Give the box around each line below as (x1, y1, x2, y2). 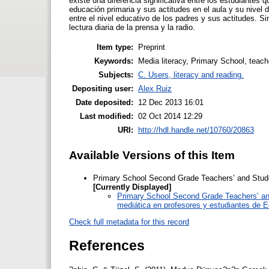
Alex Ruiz (138, 83, 172, 93)
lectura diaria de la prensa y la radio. (69, 22, 195, 32)
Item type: (97, 42, 133, 52)
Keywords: (94, 56, 133, 65)
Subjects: (98, 70, 133, 79)
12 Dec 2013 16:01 (138, 97, 204, 107)
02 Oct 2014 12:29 (138, 111, 202, 121)
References (69, 237, 145, 253)
